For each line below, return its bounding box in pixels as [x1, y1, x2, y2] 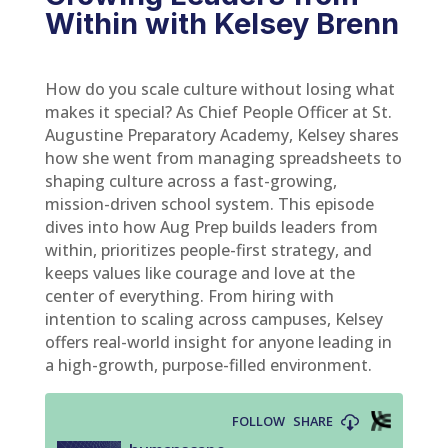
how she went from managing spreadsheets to [44, 147, 402, 170]
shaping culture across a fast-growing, [44, 170, 337, 193]
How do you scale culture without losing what [44, 78, 395, 101]
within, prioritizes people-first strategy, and [44, 239, 372, 262]
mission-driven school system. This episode [44, 193, 374, 216]
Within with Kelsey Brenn [44, 6, 399, 42]
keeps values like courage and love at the [44, 262, 355, 285]
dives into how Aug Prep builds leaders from [44, 216, 378, 239]
